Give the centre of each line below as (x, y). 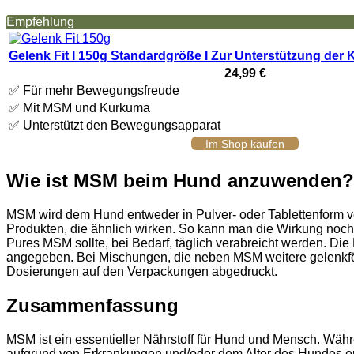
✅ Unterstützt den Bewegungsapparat (115, 125)
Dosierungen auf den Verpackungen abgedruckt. (142, 272)
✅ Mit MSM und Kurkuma (79, 107)
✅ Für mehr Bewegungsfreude (94, 90)
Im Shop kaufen (245, 143)
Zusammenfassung (92, 306)
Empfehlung (40, 21)
